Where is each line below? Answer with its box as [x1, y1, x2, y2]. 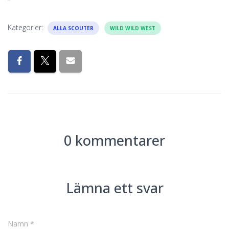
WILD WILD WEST [110, 24, 155, 32]
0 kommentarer [64, 130, 165, 150]
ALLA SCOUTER [53, 24, 94, 32]
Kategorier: [8, 22, 45, 32]
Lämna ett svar [65, 178, 164, 197]
